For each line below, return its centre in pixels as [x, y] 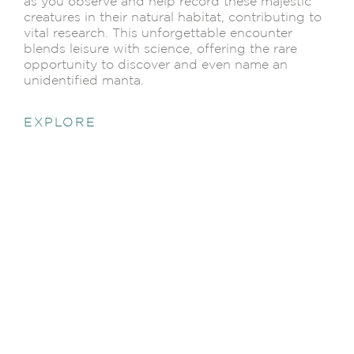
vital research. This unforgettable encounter [158, 33]
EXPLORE [60, 122]
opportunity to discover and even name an [156, 64]
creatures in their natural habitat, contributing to [173, 17]
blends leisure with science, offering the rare [160, 49]
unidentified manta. [84, 80]
